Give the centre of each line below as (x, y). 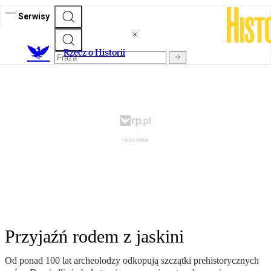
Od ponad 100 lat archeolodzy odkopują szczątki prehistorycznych (132, 261)
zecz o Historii (97, 53)
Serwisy (34, 16)
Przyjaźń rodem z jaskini (94, 237)
